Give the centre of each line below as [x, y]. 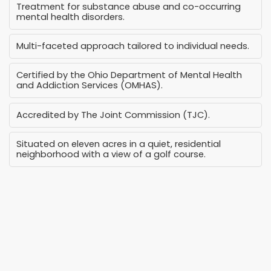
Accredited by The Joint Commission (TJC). [113, 115]
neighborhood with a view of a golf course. [111, 155]
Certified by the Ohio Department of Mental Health [129, 75]
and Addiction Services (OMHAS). [90, 86]
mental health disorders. [71, 17]
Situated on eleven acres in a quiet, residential [119, 144]
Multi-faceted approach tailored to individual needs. [133, 46]
